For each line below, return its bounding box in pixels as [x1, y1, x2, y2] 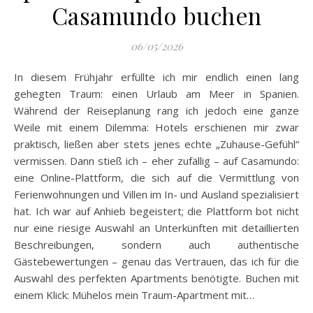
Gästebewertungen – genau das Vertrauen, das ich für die [14, 254, 299, 269]
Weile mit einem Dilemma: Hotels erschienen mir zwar [14, 120, 299, 135]
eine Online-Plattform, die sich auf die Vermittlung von [14, 170, 299, 185]
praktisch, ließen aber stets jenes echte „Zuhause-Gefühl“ [14, 137, 299, 152]
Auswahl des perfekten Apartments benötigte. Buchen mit [14, 271, 299, 286]
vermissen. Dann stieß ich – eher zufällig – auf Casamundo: [14, 154, 299, 168]
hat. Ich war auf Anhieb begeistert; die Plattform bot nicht [14, 204, 299, 219]
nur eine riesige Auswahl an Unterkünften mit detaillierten [14, 221, 299, 235]
